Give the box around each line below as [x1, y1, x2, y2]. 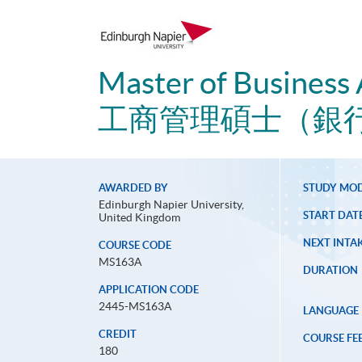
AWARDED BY [99, 182, 168, 195]
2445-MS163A [99, 300, 172, 314]
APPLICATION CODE [99, 284, 199, 297]
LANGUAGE [302, 305, 359, 318]
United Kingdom [99, 211, 180, 225]
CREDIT [99, 328, 137, 341]
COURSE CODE [99, 239, 171, 252]
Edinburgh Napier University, [99, 198, 244, 212]
